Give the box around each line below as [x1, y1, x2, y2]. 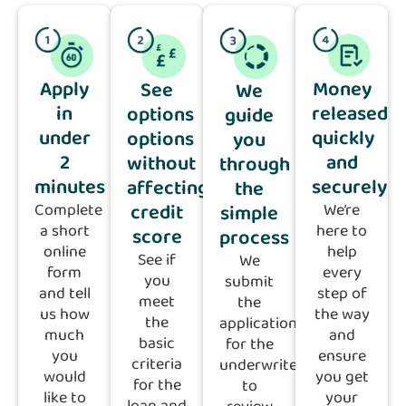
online [43, 238, 86, 265]
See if [138, 247, 176, 274]
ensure [317, 343, 366, 370]
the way [314, 302, 370, 328]
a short [39, 217, 90, 244]
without [127, 148, 196, 181]
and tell [38, 280, 91, 306]
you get [314, 364, 369, 391]
